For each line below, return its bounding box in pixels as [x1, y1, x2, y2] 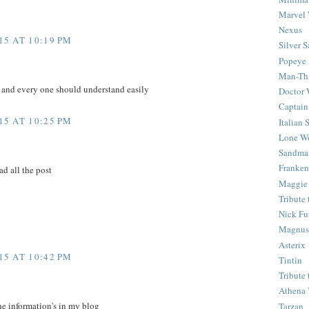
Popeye [279, 54, 306, 67]
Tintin [279, 253, 302, 266]
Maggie [279, 177, 308, 190]
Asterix [279, 238, 306, 251]
